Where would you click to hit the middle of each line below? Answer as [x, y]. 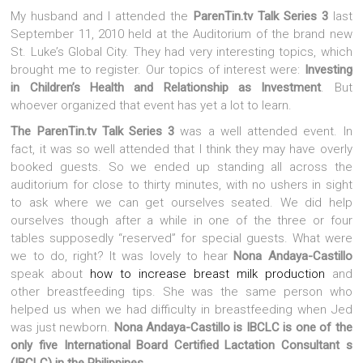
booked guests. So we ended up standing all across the [181, 167]
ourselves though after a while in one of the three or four [181, 220]
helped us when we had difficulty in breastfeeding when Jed [181, 309]
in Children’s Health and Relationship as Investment [166, 87]
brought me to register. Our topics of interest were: [158, 69]
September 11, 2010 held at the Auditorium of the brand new [181, 34]
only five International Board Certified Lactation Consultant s [181, 345]
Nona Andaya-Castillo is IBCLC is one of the [233, 327]
